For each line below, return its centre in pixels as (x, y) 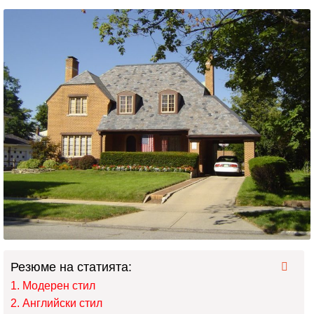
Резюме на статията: (71, 267)
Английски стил (62, 303)
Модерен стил (59, 285)
